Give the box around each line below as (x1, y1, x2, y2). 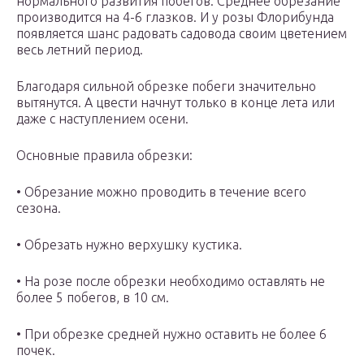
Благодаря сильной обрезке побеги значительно (16, 79, 316, 94)
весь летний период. (16, 42, 143, 58)
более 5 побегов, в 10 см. (16, 290, 169, 305)
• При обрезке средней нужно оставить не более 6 (16, 327, 327, 342)
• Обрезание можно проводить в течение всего (16, 184, 306, 200)
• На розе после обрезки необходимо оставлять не (16, 274, 325, 289)
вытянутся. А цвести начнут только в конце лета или (16, 95, 335, 110)
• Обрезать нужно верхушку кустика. (16, 237, 242, 253)
